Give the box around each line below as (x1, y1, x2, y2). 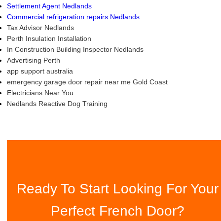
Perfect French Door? (50, 203, 184, 219)
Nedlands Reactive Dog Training (7, 100, 108, 108)
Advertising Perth (7, 56, 60, 65)
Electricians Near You (7, 89, 74, 97)
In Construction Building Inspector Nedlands (7, 45, 144, 54)
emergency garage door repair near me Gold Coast (7, 78, 168, 86)
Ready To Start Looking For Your (16, 181, 219, 196)
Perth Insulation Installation (7, 35, 91, 43)
